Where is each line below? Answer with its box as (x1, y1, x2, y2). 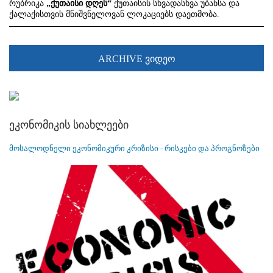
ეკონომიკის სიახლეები (9, 119, 129, 132)
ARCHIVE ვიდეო (97, 53, 175, 64)
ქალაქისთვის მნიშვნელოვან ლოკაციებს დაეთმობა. (9, 9, 219, 19)
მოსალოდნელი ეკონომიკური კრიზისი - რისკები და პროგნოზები (9, 144, 260, 154)
